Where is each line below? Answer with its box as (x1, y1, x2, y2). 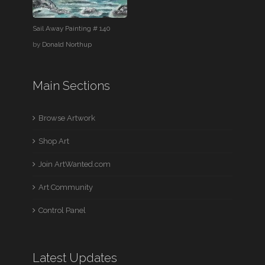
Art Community (38, 182, 93, 192)
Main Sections (33, 78, 111, 93)
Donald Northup (42, 40, 92, 49)
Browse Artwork (38, 113, 96, 122)
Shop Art (38, 136, 70, 146)
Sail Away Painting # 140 (33, 24, 111, 33)
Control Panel (38, 205, 86, 215)
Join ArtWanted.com (38, 159, 111, 169)
